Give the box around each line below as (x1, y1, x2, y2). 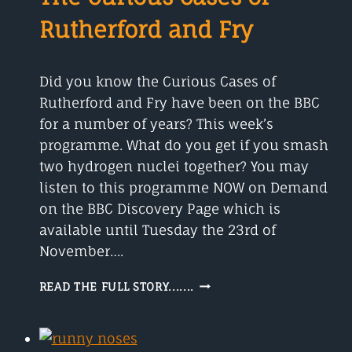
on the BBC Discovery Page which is (38, 200, 280, 217)
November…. (38, 242, 123, 259)
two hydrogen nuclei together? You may (38, 157, 309, 174)
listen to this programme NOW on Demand (38, 178, 328, 196)
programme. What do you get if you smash (38, 136, 328, 153)
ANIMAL (193, 9, 240, 22)
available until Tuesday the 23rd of (38, 221, 276, 238)
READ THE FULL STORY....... (38, 280, 195, 293)
